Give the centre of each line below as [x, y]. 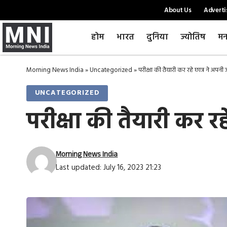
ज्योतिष [193, 37]
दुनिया [157, 37]
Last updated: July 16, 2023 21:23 [109, 168]
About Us [178, 10]
